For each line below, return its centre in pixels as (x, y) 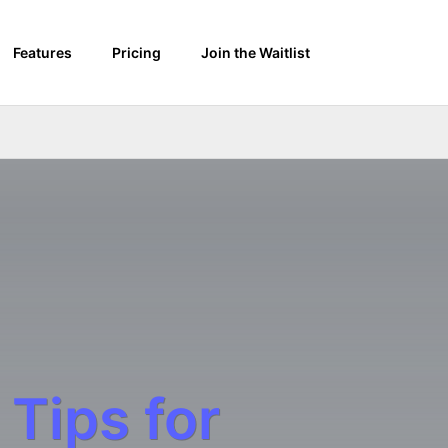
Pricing (136, 52)
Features (42, 52)
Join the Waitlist (255, 52)
